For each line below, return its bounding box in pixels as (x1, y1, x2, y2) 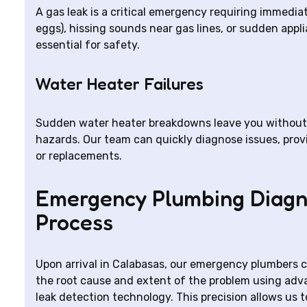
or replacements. (36, 149, 122, 162)
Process (36, 209, 113, 236)
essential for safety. (36, 38, 140, 51)
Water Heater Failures (36, 74, 204, 94)
